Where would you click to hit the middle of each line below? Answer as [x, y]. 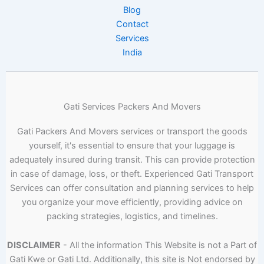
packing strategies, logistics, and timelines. [132, 216]
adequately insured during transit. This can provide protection [132, 159]
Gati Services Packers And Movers [132, 106]
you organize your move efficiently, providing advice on [132, 202]
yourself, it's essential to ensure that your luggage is [132, 145]
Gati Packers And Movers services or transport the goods [132, 131]
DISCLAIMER [34, 245]
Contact [132, 24]
